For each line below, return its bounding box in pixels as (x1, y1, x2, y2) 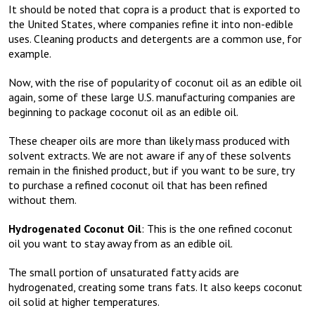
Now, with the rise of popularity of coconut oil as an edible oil (8, 75, 302, 90)
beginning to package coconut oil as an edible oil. (8, 105, 238, 120)
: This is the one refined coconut (141, 221, 292, 236)
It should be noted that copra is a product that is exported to (8, 2, 300, 17)
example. (8, 46, 51, 61)
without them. (8, 193, 77, 207)
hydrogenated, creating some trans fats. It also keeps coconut (8, 280, 302, 295)
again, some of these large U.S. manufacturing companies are (8, 90, 295, 105)
